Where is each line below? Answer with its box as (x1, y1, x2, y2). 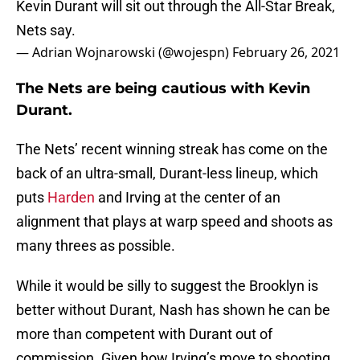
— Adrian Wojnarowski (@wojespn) (16, 43, 232, 62)
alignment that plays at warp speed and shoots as (16, 213, 333, 231)
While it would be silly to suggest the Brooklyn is (16, 277, 318, 295)
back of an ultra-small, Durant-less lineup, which (16, 165, 318, 182)
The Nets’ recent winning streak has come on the (16, 141, 328, 158)
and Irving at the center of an (95, 189, 280, 207)
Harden (47, 189, 95, 207)
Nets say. (16, 22, 76, 39)
